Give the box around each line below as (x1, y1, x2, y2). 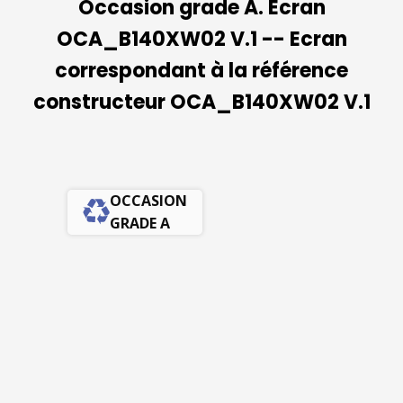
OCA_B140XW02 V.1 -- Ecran (56, 25, 347, 53)
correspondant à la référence (55, 57, 348, 85)
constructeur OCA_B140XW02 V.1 (32, 88, 371, 116)
